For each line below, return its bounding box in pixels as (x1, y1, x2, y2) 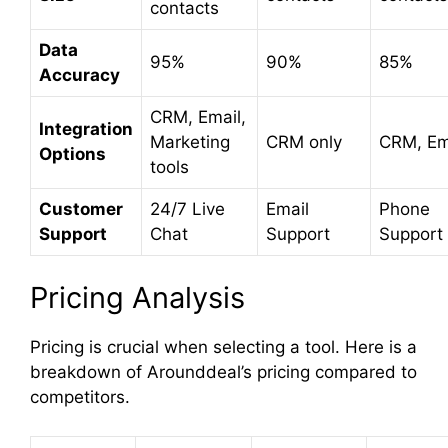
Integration (39, 118, 133, 139)
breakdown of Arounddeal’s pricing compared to (30, 362, 417, 383)
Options (39, 143, 106, 164)
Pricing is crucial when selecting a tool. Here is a (30, 337, 417, 358)
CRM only (266, 131, 342, 152)
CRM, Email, (150, 106, 246, 127)
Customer (39, 198, 123, 219)
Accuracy (39, 64, 120, 85)
